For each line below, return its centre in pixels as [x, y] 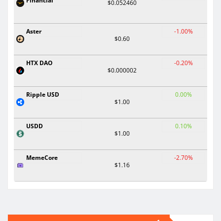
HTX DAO [39, 63]
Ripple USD [43, 94]
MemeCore [42, 157]
